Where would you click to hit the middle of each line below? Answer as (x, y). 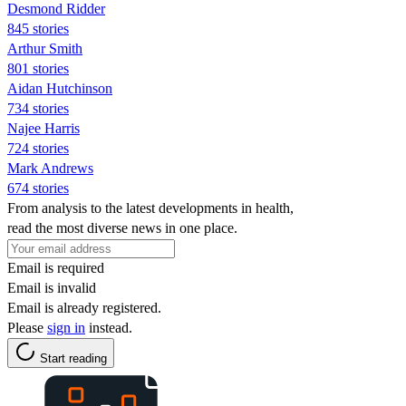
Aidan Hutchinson (60, 88)
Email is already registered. (84, 307)
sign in (66, 327)
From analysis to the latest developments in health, (150, 208)
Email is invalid (52, 287)
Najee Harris (43, 128)
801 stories (38, 68)
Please (27, 327)
